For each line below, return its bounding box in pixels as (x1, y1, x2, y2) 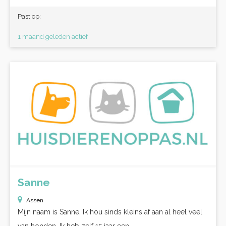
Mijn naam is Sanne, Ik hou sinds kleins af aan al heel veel (18, 208, 202, 216)
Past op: (18, 13, 41, 20)
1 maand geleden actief (18, 33, 88, 40)
